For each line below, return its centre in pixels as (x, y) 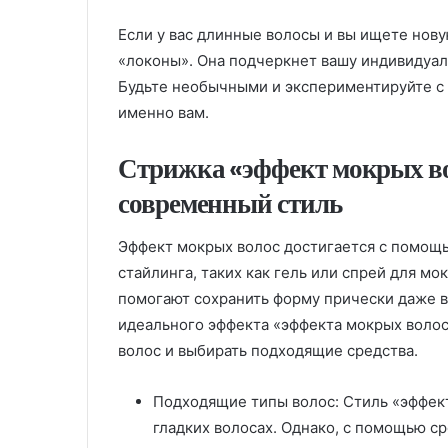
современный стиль (230, 203)
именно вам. (163, 112)
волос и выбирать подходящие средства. (268, 350)
